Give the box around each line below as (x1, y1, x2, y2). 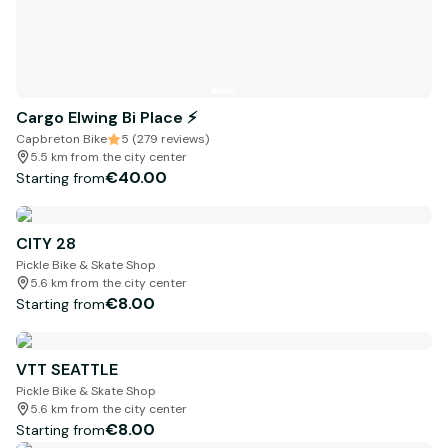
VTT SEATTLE (16, 359, 118, 381)
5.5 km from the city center (30, 149, 187, 166)
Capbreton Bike (16, 131, 107, 148)
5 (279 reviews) (121, 131, 209, 148)
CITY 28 (16, 233, 76, 255)
